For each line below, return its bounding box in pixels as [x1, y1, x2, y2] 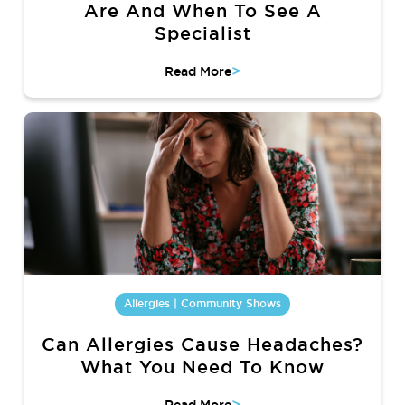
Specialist [154, 22, 251, 46]
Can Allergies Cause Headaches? [42, 333, 363, 357]
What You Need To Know [80, 355, 325, 380]
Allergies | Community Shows [124, 297, 281, 312]
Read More [165, 63, 231, 80]
